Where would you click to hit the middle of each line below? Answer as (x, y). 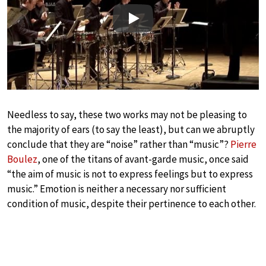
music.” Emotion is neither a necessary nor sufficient (117, 189)
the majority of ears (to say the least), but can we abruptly (131, 129)
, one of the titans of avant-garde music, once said (143, 159)
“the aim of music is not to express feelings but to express (130, 174)
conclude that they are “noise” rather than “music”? (119, 144)
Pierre (243, 144)
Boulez (22, 159)
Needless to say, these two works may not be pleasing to (127, 114)
